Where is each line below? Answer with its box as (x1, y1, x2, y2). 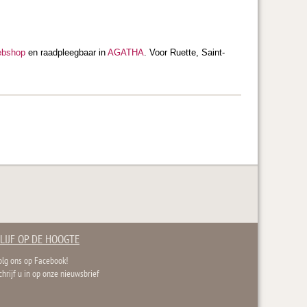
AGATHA (108, 47, 144, 58)
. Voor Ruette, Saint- (144, 47, 225, 58)
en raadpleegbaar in (25, 47, 108, 58)
